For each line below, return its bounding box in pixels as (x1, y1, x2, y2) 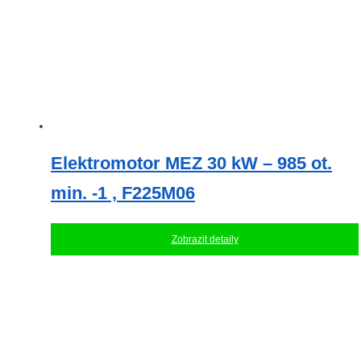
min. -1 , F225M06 (51, 183, 195, 204)
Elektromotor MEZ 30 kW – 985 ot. (51, 153, 332, 174)
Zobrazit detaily (171, 233, 239, 245)
